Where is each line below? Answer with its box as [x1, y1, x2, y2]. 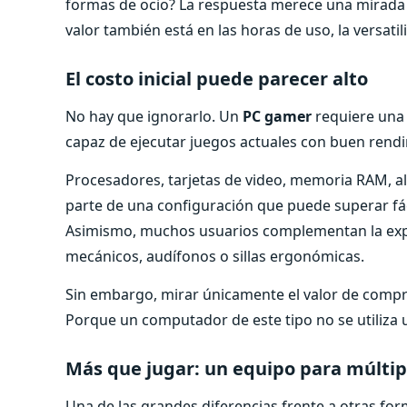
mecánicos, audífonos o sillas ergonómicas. [65, 245, 364, 266]
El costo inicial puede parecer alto [65, 65, 368, 91]
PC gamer [243, 105, 312, 126]
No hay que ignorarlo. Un [65, 105, 243, 126]
